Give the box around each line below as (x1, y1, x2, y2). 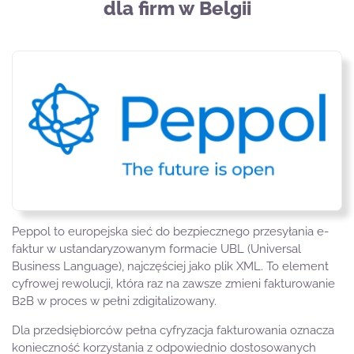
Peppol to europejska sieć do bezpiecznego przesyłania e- (12, 224, 329, 239)
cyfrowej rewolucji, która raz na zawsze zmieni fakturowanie (12, 277, 335, 292)
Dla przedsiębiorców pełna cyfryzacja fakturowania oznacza (12, 323, 334, 338)
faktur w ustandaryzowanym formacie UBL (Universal (12, 242, 301, 257)
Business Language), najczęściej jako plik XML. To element (12, 259, 329, 274)
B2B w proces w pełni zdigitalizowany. (12, 294, 217, 309)
